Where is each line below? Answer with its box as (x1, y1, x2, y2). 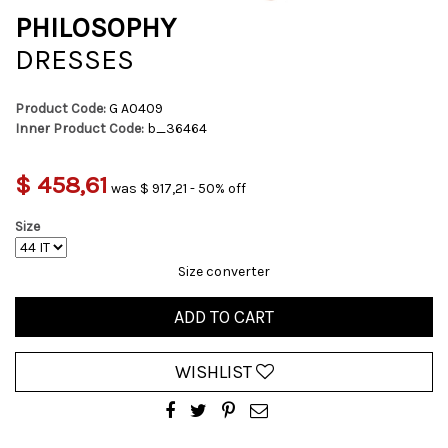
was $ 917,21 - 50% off (111, 180, 246, 197)
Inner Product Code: (15, 120, 144, 137)
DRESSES (15, 43, 134, 76)
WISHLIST (174, 361, 256, 383)
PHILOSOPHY (15, 11, 176, 44)
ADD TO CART (174, 306, 274, 328)
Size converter (178, 263, 270, 280)
